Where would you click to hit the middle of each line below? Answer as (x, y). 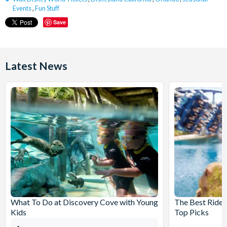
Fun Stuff (47, 8)
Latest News (36, 66)
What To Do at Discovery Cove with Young (84, 202)
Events (22, 8)
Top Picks (192, 212)
